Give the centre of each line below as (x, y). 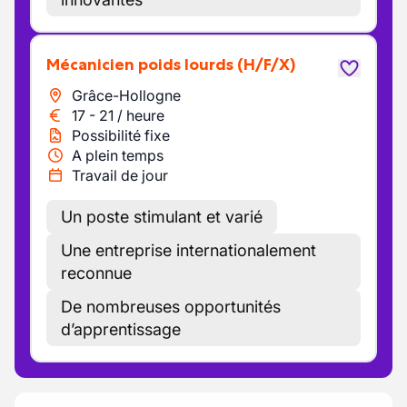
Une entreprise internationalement (189, 250)
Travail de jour (120, 175)
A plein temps (118, 155)
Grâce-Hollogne (126, 95)
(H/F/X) (266, 65)
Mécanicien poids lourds (147, 65)
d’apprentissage (121, 329)
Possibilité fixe (121, 135)
